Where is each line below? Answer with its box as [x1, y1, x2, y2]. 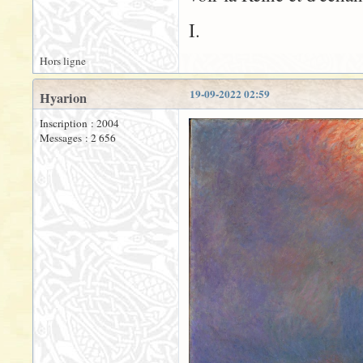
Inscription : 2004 [40, 116, 119, 130]
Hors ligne [40, 53, 86, 68]
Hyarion [40, 88, 87, 108]
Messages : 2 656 [40, 130, 116, 145]
